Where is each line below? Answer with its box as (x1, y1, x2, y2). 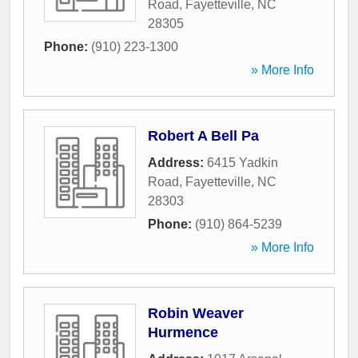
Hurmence (148, 324, 218, 341)
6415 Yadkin (207, 156, 278, 170)
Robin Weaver (148, 305, 244, 322)
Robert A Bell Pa (148, 128, 259, 145)
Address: (148, 156, 207, 170)
